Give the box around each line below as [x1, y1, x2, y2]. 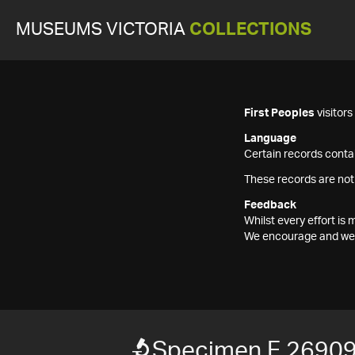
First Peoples [244, 108, 315, 119]
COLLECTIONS [189, 21, 311, 38]
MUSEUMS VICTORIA [16, 21, 189, 38]
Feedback [244, 200, 296, 211]
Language [244, 133, 296, 144]
